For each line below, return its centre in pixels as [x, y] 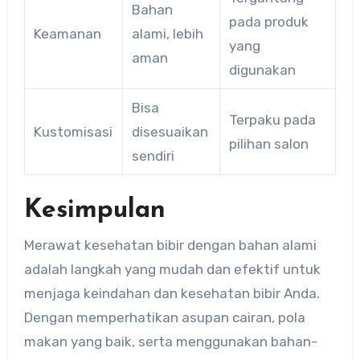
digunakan [262, 70]
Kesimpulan [94, 211]
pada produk [268, 22]
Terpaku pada [272, 120]
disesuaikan [170, 132]
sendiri [153, 156]
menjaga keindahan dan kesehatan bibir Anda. [172, 293]
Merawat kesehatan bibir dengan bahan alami [170, 245]
